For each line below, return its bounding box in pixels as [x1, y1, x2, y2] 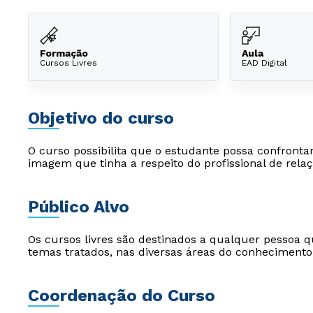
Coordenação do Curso [28, 286, 215, 305]
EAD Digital [242, 57, 287, 68]
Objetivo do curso [28, 108, 174, 128]
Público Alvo [28, 197, 129, 217]
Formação [40, 47, 88, 59]
